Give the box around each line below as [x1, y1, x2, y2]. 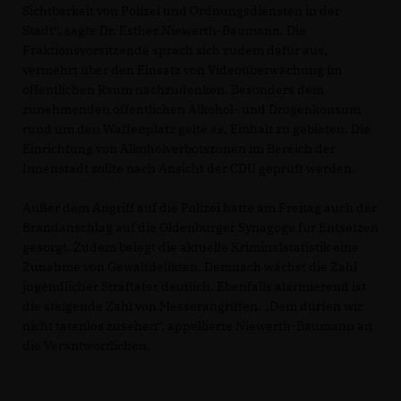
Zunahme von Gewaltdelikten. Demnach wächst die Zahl [22, 258, 357, 275]
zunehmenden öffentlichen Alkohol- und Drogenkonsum [22, 100, 361, 117]
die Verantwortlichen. [22, 337, 150, 354]
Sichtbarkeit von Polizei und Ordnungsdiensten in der [22, 2, 340, 19]
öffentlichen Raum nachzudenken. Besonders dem [22, 81, 324, 98]
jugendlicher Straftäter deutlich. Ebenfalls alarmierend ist [22, 277, 366, 294]
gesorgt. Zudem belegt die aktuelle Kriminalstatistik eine [22, 238, 359, 255]
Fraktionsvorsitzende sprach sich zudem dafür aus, [22, 41, 328, 58]
